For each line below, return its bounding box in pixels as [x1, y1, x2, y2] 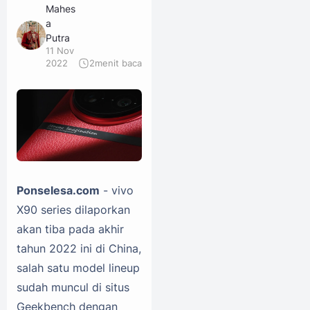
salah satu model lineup [17, 260, 140, 275]
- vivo [100, 183, 134, 197]
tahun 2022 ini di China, [17, 241, 141, 255]
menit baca [95, 57, 142, 69]
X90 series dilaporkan [17, 202, 130, 217]
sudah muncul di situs [17, 280, 129, 294]
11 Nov [46, 45, 74, 56]
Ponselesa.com [17, 183, 100, 197]
